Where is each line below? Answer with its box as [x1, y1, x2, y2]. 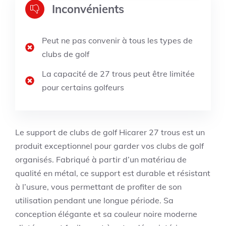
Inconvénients [52, 2, 124, 16]
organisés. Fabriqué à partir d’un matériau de [15, 154, 187, 164]
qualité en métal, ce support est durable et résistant [15, 168, 210, 178]
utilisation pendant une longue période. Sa [15, 195, 174, 205]
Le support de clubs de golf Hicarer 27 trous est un [15, 127, 205, 137]
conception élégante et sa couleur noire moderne [15, 209, 197, 219]
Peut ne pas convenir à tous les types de [42, 35, 193, 45]
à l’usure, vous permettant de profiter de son [15, 182, 182, 192]
